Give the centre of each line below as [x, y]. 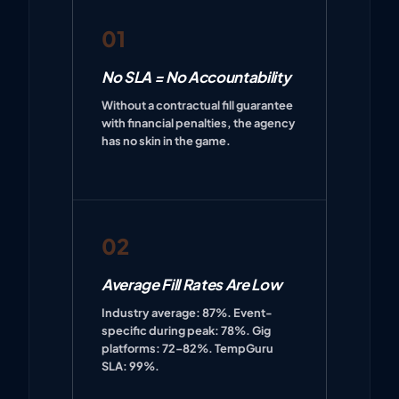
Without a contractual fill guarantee [197, 105]
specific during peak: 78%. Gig [186, 330]
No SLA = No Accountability [196, 77]
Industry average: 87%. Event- [187, 312]
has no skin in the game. [166, 140]
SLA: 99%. [130, 366]
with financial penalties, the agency [199, 122]
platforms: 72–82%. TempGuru [187, 348]
